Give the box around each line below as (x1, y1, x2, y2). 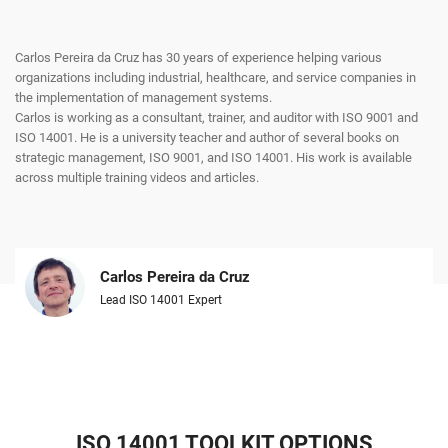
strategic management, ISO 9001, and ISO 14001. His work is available (15, 150, 412, 166)
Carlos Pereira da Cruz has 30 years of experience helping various (15, 50, 382, 66)
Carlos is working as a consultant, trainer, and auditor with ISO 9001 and (15, 110, 418, 126)
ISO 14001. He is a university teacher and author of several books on (15, 130, 399, 146)
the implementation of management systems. (15, 90, 272, 106)
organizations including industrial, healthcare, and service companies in (15, 70, 416, 86)
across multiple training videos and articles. (15, 170, 259, 186)
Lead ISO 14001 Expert (100, 293, 222, 308)
